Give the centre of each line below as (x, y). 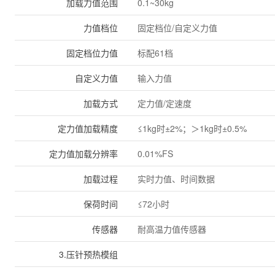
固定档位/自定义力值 (177, 28)
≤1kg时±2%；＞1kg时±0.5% (192, 128)
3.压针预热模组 (88, 254)
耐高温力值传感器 (172, 229)
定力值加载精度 (88, 128)
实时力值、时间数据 (176, 179)
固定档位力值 (92, 53)
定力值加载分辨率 (83, 153)
